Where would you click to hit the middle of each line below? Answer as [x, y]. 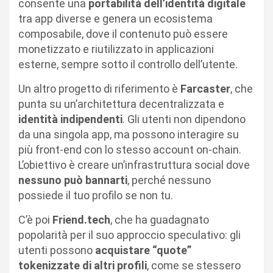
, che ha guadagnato [160, 219]
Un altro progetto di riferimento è [99, 88]
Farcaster [205, 88]
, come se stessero [194, 265]
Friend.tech [81, 219]
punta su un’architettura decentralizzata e [121, 104]
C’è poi [35, 219]
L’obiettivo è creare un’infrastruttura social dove [134, 165]
